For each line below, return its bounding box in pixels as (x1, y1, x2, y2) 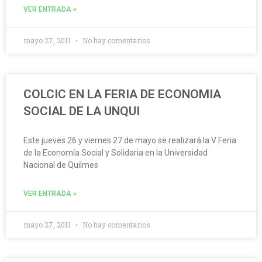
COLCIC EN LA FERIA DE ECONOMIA (23, 87, 221, 102)
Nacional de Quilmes (23, 160, 98, 170)
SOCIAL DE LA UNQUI (23, 104, 140, 119)
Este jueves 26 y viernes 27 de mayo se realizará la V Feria (23, 136, 236, 146)
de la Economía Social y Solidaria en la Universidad (23, 148, 208, 158)
